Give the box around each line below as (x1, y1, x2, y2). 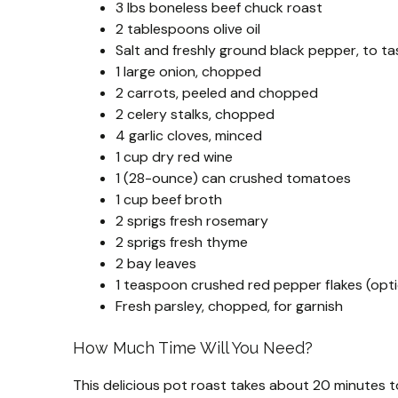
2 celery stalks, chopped (115, 105, 275, 124)
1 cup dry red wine (115, 147, 233, 167)
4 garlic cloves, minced (115, 126, 262, 146)
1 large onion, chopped (115, 62, 261, 82)
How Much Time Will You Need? (73, 338, 313, 358)
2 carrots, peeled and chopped (115, 84, 318, 103)
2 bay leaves (115, 254, 196, 274)
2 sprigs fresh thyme (115, 233, 248, 252)
